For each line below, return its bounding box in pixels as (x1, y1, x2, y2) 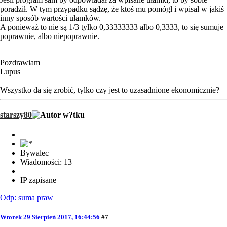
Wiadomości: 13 (20, 158, 72, 167)
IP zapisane (20, 176, 56, 185)
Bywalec (20, 148, 49, 158)
